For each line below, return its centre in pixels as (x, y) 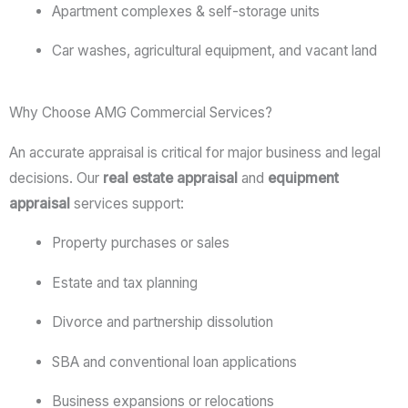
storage (264, 11)
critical (184, 152)
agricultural (169, 51)
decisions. (43, 178)
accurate (59, 152)
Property (81, 243)
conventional (151, 362)
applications (259, 362)
